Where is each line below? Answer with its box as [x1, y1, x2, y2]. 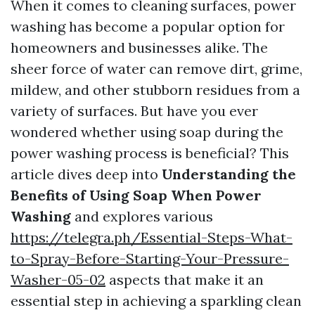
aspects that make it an [105, 271, 264, 288]
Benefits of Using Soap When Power [11, 186, 262, 204]
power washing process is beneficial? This [11, 144, 289, 162]
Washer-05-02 [11, 271, 105, 288]
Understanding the [162, 165, 296, 183]
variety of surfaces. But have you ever [11, 102, 258, 120]
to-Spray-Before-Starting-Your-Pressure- [11, 250, 289, 267]
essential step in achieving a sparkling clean [11, 292, 302, 309]
